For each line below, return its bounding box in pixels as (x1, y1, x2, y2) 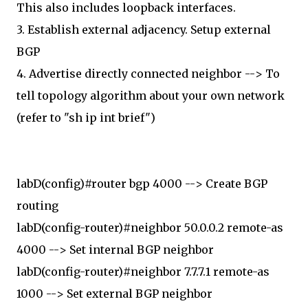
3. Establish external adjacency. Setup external (16, 23, 271, 36)
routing (16, 199, 58, 212)
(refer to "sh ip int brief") (16, 111, 155, 124)
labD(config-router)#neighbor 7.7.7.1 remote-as (16, 265, 269, 278)
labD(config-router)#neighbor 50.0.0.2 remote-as (16, 221, 283, 234)
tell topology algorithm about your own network (16, 89, 285, 102)
